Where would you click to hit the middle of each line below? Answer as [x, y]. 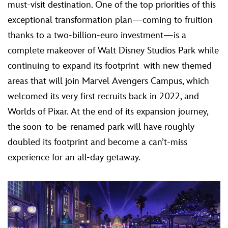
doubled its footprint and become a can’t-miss [97, 142]
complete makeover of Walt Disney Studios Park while [113, 50]
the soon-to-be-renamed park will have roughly [101, 127]
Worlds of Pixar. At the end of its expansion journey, [108, 111]
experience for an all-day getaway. [74, 157]
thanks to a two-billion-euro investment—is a [97, 35]
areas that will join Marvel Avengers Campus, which [108, 81]
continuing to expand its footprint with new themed [110, 66]
